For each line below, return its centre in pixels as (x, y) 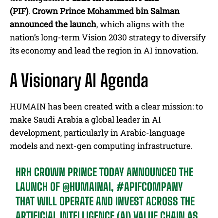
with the (167, 24)
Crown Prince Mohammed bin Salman (106, 11)
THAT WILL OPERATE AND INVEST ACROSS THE (105, 201)
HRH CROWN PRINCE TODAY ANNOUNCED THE (105, 172)
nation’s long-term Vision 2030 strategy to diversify (108, 37)
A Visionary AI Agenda (79, 81)
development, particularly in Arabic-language (97, 133)
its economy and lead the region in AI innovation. (104, 51)
